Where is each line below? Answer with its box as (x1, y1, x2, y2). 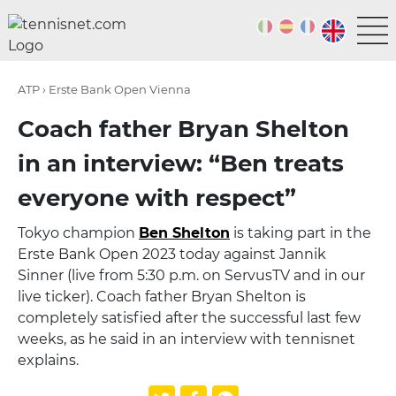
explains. (18, 352, 79, 369)
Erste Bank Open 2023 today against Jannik (18, 246, 326, 263)
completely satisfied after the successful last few (18, 309, 361, 326)
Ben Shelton (139, 225, 230, 241)
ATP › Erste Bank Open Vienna (18, 82, 191, 96)
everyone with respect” (18, 184, 296, 212)
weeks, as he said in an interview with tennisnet (18, 331, 355, 347)
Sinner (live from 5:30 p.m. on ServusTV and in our (18, 267, 365, 284)
